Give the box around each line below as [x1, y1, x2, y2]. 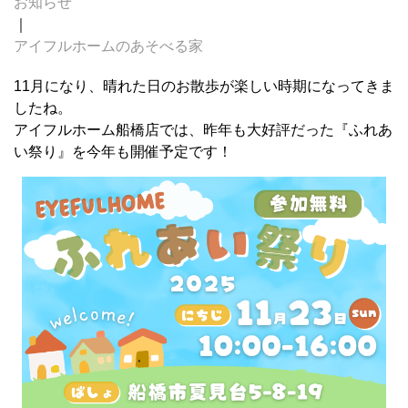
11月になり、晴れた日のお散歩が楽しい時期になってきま [14, 78, 394, 94]
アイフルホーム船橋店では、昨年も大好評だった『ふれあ [14, 122, 393, 138]
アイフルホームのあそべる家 [14, 38, 203, 54]
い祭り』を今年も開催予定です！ [14, 144, 232, 159]
